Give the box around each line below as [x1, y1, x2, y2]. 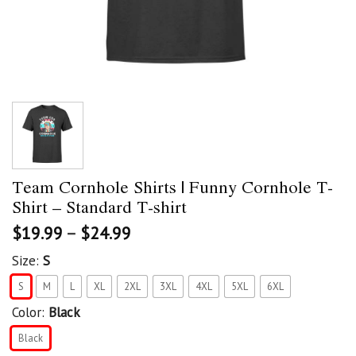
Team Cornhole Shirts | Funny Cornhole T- [12, 173, 333, 199]
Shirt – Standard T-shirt [12, 193, 187, 219]
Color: [12, 303, 48, 321]
